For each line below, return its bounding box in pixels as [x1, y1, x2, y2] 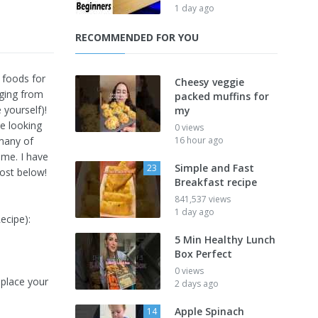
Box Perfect [175, 247, 232, 261]
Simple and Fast [175, 161, 254, 175]
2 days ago [175, 278, 219, 290]
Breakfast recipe [175, 175, 257, 189]
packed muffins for [175, 89, 269, 103]
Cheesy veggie [175, 75, 244, 89]
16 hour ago [175, 134, 224, 146]
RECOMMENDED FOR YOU [75, 31, 199, 44]
